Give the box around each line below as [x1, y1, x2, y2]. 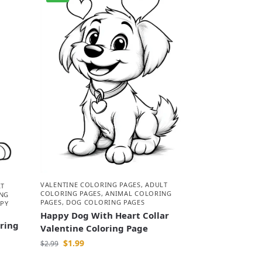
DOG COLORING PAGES [65, 198, 145, 207]
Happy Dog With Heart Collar [40, 209, 170, 222]
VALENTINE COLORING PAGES [40, 180, 141, 189]
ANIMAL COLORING [105, 189, 172, 198]
